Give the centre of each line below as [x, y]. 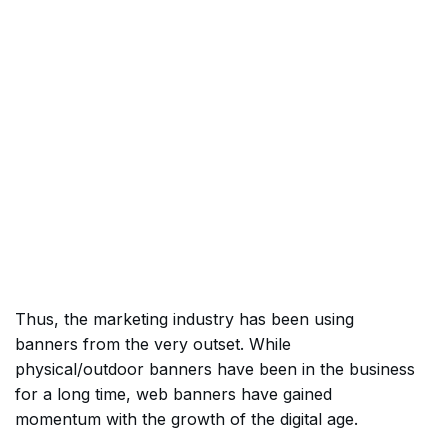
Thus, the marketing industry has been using [184, 319]
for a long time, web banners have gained [173, 394]
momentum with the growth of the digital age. [186, 419]
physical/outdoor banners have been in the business [215, 369]
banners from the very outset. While [153, 344]
